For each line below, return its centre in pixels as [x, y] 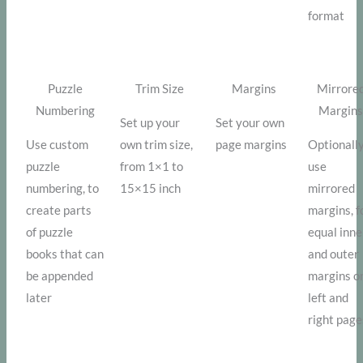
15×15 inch [151, 189]
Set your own [250, 123]
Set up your [150, 123]
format [327, 16]
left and [329, 298]
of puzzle [50, 233]
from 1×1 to [152, 167]
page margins [252, 145]
